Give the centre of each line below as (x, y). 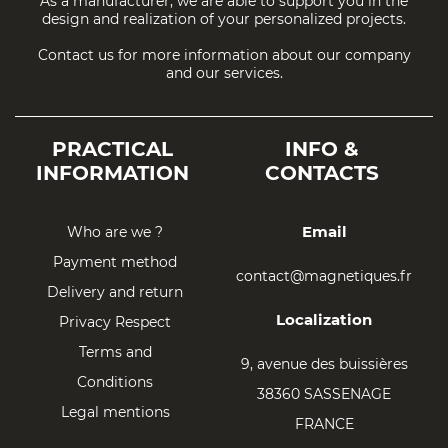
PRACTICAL (112, 149)
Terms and (115, 352)
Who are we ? (115, 232)
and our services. (224, 73)
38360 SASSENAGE (324, 394)
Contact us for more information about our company (224, 55)
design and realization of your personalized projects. (224, 19)
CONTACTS (321, 173)
